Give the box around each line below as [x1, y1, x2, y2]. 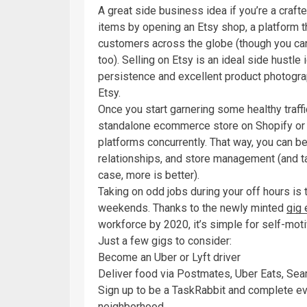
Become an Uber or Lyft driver [98, 250, 241, 264]
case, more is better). [98, 168, 199, 182]
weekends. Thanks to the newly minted [98, 201, 286, 214]
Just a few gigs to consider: [98, 234, 232, 247]
